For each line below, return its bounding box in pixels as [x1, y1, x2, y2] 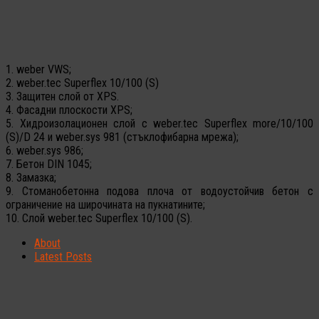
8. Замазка [6, 170, 54, 184]
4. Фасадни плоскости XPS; [6, 103, 132, 117]
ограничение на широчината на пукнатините [6, 197, 203, 211]
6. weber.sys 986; [6, 143, 83, 157]
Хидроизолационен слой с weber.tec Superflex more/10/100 [19, 116, 313, 130]
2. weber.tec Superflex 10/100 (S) [6, 75, 159, 90]
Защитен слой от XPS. [16, 89, 119, 103]
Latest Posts [34, 249, 92, 263]
